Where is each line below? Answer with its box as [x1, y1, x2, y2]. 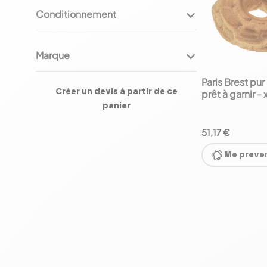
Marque [36, 49, 70, 61]
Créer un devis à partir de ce [55, 88, 178, 96]
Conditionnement [36, 8, 116, 20]
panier [102, 102, 131, 110]
